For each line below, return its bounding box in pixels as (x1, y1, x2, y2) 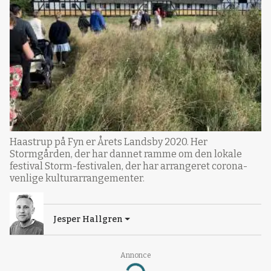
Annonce (120, 251, 151, 260)
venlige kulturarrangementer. (10, 172, 145, 184)
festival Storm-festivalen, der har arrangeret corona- (10, 160, 247, 172)
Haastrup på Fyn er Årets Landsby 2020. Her (10, 136, 207, 148)
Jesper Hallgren (53, 214, 123, 225)
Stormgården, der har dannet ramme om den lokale (10, 148, 242, 160)
